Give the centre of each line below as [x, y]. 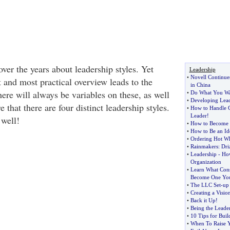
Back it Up [203, 200]
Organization [206, 162]
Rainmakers [204, 146]
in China [200, 85]
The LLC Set [205, 185]
